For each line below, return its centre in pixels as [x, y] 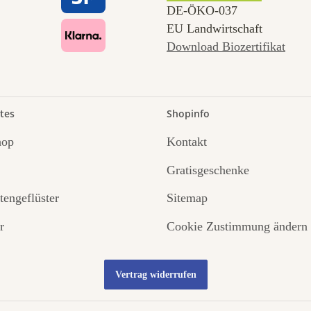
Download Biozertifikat [226, 47]
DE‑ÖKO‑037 [202, 11]
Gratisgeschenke [208, 170]
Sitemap [187, 198]
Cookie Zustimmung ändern [237, 226]
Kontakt [187, 142]
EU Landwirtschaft [215, 29]
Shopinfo [188, 114]
